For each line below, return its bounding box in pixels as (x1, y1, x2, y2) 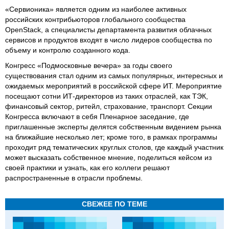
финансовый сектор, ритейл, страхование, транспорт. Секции (5, 102, 212, 110)
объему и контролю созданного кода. (5, 46, 130, 54)
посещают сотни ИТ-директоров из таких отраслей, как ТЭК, (5, 92, 208, 100)
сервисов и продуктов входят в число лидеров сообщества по (5, 36, 212, 44)
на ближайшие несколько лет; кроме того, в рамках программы (5, 133, 217, 141)
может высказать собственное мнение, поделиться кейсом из (5, 153, 212, 162)
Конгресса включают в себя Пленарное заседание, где (5, 112, 189, 121)
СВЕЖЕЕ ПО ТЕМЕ (82, 200, 147, 208)
